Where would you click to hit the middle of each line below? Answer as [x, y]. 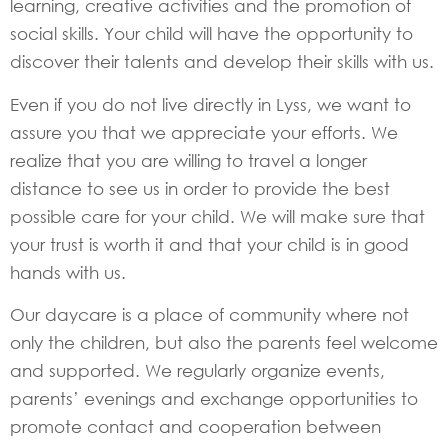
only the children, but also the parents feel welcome [224, 342]
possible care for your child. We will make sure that [217, 216]
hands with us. [68, 272]
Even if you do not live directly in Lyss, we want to [210, 104]
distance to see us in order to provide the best [200, 188]
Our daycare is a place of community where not [209, 314]
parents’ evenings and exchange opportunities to [214, 398]
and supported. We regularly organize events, [197, 370]
